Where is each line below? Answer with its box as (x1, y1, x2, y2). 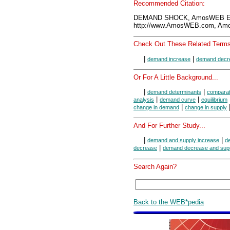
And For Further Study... (133, 121, 205, 129)
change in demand (133, 104, 179, 110)
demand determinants (147, 88, 201, 95)
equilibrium (201, 96, 227, 103)
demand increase (147, 55, 190, 62)
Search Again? (133, 163, 177, 171)
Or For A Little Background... (133, 73, 218, 81)
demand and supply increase (147, 137, 219, 144)
